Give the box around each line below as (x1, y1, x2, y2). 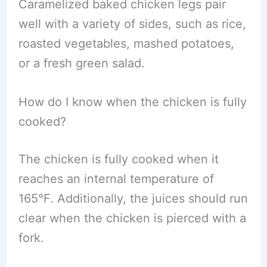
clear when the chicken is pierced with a (18, 211, 246, 225)
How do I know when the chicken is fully (18, 95, 247, 109)
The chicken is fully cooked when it (18, 152, 219, 166)
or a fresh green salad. (18, 56, 145, 70)
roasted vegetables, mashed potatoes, (18, 36, 234, 51)
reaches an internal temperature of (18, 172, 214, 186)
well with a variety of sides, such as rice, (18, 17, 246, 31)
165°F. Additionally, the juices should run (18, 191, 248, 206)
